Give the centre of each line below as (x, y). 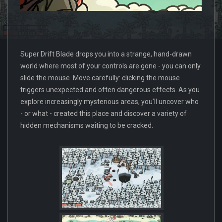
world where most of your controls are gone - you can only (111, 66)
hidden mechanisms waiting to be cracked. (87, 125)
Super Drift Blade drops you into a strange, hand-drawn (106, 54)
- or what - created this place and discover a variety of (104, 113)
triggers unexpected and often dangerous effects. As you (110, 89)
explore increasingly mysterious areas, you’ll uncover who (110, 101)
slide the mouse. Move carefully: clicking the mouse (100, 78)
